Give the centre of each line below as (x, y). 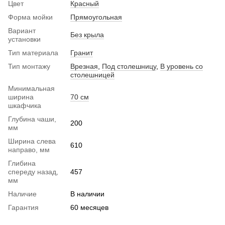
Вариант (22, 30)
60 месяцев (89, 207)
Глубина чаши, (32, 119)
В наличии (87, 194)
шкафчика (25, 105)
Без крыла (87, 34)
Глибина (22, 163)
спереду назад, (33, 172)
